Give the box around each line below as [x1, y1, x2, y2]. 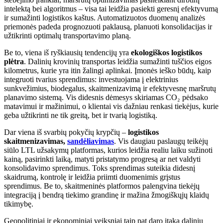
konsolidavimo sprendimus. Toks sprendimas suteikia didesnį [4, 163, 195, 172]
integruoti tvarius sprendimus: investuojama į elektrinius [4, 75, 178, 84]
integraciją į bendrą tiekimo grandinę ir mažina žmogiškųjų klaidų [4, 190, 209, 199]
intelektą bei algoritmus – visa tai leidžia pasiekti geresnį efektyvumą [4, 4, 218, 13]
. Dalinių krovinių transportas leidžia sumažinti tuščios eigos [24, 57, 212, 66]
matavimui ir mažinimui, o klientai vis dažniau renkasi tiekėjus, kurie [4, 102, 219, 111]
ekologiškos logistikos [131, 48, 202, 57]
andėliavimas [70, 136, 114, 145]
